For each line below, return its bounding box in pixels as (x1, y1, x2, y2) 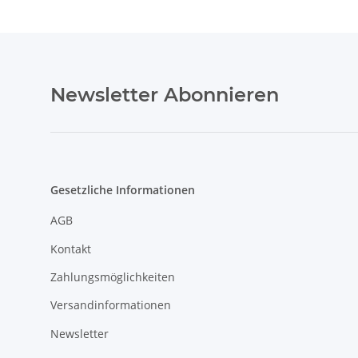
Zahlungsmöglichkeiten (50, 268, 175, 284)
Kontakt (50, 241, 91, 257)
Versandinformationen (50, 297, 171, 313)
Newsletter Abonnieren (50, 83, 279, 106)
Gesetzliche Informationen (50, 182, 195, 197)
